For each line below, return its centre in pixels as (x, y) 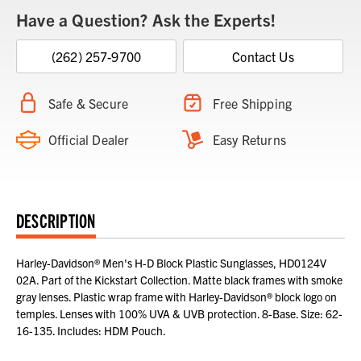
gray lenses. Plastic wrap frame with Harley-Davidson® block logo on (176, 296)
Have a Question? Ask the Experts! (146, 19)
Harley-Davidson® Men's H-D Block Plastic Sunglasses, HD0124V (171, 262)
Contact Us (263, 56)
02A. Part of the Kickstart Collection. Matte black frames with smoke (179, 279)
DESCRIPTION (56, 220)
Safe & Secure (89, 103)
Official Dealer (89, 139)
